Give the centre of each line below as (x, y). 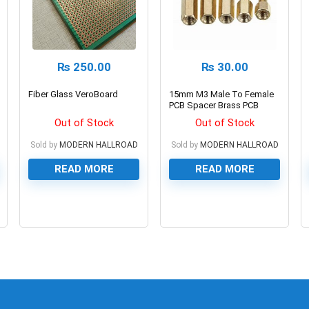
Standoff (188, 116)
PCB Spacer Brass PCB (214, 105)
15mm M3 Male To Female (222, 94)
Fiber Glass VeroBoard (73, 94)
